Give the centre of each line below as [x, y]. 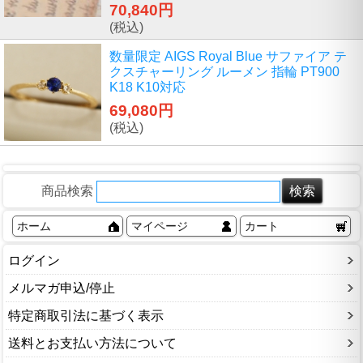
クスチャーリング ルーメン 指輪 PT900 [224, 72]
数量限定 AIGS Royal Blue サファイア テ [228, 57]
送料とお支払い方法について [92, 343]
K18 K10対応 [147, 88]
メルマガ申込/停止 [62, 288]
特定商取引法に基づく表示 [86, 315]
